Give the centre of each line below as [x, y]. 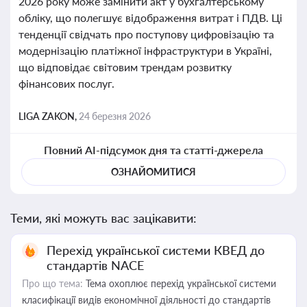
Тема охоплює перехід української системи [180, 283]
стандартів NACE [95, 265]
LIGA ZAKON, [49, 116]
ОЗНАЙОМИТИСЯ [153, 172]
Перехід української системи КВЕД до [156, 250]
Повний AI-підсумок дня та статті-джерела [153, 150]
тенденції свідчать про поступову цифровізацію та [146, 34]
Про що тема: [52, 283]
